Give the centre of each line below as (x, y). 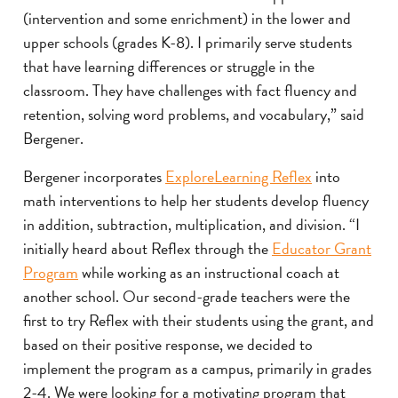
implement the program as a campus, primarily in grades (197, 368)
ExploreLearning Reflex (239, 176)
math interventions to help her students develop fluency (196, 200)
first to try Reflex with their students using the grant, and (199, 320)
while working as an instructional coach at (209, 272)
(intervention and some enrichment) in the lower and (187, 18)
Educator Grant (322, 248)
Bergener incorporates (94, 176)
